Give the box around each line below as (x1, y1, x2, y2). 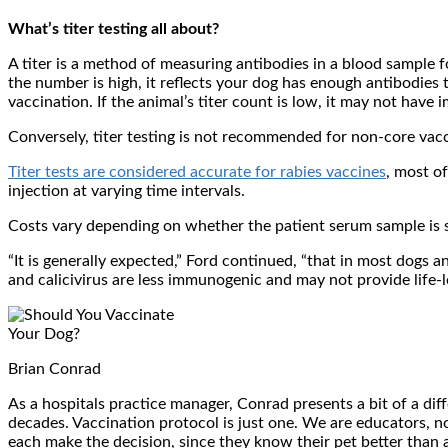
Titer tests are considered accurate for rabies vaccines (8, 163, 386, 180)
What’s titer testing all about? (8, 20, 219, 37)
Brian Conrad (8, 360, 101, 377)
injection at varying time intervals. (8, 182, 245, 199)
